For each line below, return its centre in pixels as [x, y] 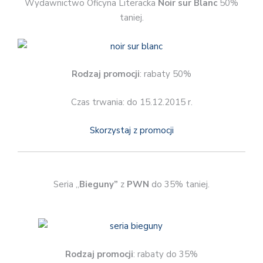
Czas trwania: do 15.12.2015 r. [131, 102]
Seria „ [66, 185]
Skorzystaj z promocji [131, 131]
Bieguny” [99, 185]
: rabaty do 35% [166, 254]
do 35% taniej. [179, 185]
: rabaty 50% [166, 74]
